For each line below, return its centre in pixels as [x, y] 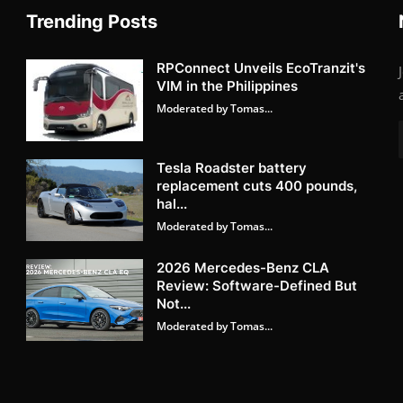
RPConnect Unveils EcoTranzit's [261, 67]
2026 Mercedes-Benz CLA [243, 267]
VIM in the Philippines [228, 85]
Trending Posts [92, 21]
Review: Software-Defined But [257, 285]
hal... [172, 203]
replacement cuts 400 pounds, [257, 185]
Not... [174, 303]
